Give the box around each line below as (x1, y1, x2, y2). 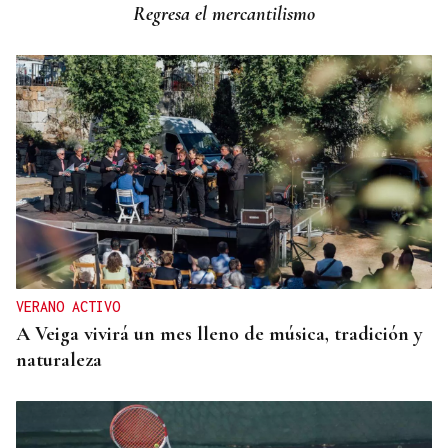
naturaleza (16, 348, 102, 373)
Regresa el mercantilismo (133, 2, 315, 27)
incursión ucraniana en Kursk (16, 11, 255, 36)
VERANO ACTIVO (16, 298, 120, 316)
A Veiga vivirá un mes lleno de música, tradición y (16, 322, 423, 347)
